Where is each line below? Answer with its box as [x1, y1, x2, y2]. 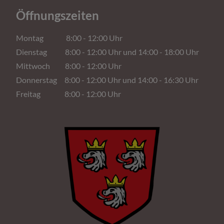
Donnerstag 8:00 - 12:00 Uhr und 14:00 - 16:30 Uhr [16, 74, 198, 84]
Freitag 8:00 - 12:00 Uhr [16, 88, 121, 98]
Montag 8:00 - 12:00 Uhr [16, 32, 122, 42]
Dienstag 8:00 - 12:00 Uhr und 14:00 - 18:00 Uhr [16, 46, 199, 56]
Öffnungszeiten [16, 7, 99, 22]
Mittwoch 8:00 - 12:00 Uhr [16, 60, 121, 70]
